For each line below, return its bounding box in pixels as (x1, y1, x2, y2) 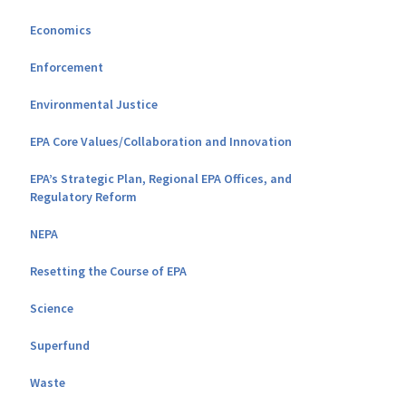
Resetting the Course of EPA (29, 262, 187, 279)
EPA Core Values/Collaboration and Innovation (29, 132, 292, 150)
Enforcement (29, 58, 103, 75)
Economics (29, 21, 92, 38)
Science (29, 299, 73, 316)
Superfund (29, 336, 90, 353)
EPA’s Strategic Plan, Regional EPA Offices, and (29, 169, 292, 187)
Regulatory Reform (29, 188, 137, 205)
